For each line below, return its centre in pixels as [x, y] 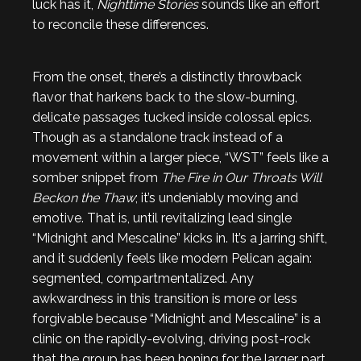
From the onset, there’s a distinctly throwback [167, 77]
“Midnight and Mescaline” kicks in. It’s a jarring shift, [180, 238]
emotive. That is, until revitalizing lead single [162, 218]
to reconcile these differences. [120, 25]
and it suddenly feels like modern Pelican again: [172, 258]
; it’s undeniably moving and [217, 198]
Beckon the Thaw [84, 198]
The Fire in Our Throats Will [241, 178]
